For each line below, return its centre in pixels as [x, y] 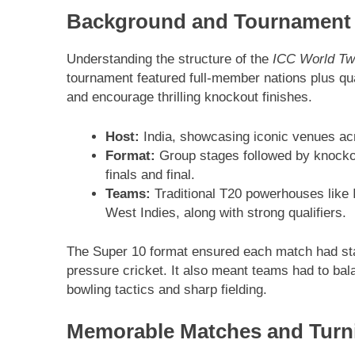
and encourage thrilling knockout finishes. [189, 97]
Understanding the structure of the [170, 59]
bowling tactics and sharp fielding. [167, 290]
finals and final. [150, 174]
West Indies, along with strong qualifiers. [225, 212]
